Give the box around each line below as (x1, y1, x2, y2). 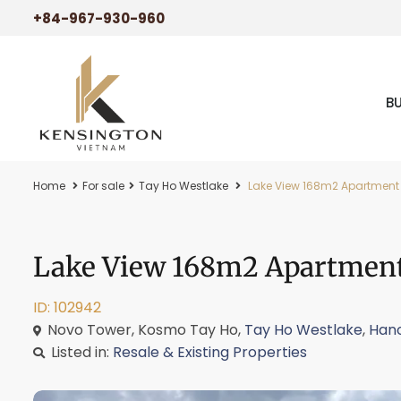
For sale (82, 178, 124, 193)
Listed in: (47, 342, 113, 363)
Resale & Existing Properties (113, 342, 307, 363)
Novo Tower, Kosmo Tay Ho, (44, 320, 244, 340)
